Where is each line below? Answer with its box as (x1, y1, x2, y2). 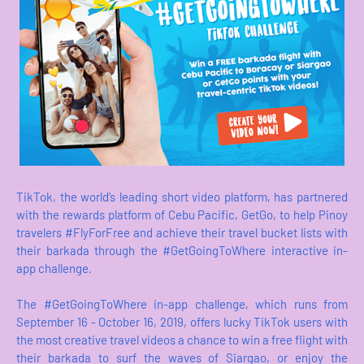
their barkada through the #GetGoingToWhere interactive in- (16, 243, 348, 258)
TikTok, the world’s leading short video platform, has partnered (16, 189, 348, 205)
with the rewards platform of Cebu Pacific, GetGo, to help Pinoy (16, 207, 348, 223)
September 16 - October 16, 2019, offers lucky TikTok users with (16, 314, 348, 330)
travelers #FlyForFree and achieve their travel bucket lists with (16, 225, 348, 240)
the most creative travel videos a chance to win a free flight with (16, 332, 348, 348)
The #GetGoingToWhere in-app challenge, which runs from (16, 297, 348, 312)
